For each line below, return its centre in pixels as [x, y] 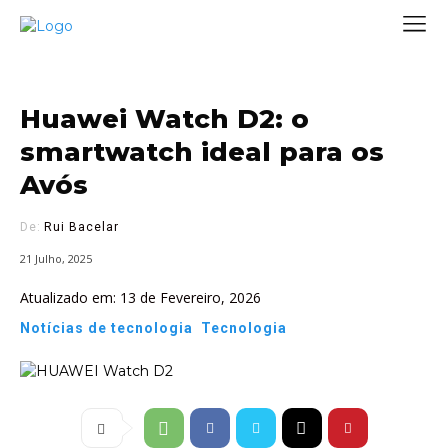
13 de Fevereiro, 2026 [190, 298]
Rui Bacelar [81, 227]
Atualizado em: [68, 298]
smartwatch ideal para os [202, 152]
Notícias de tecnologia [106, 328]
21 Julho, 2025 [56, 259]
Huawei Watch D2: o [164, 119]
